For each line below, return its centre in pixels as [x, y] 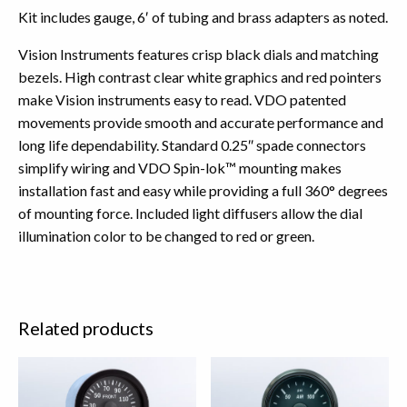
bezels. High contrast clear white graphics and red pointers [200, 76]
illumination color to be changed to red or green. [166, 235]
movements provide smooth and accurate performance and [201, 122]
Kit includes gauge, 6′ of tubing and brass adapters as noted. [203, 16]
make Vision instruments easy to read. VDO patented [182, 99]
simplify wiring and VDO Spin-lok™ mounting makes [180, 167]
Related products [85, 328]
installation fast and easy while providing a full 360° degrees [203, 190]
